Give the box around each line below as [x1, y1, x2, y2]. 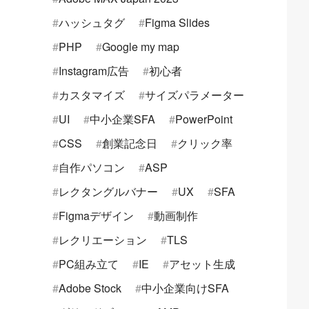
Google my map [102, 39, 179, 55]
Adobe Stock [59, 280, 121, 297]
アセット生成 [169, 256, 235, 272]
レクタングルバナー [59, 183, 158, 200]
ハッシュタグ [59, 14, 125, 31]
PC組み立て [59, 256, 119, 272]
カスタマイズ [59, 87, 125, 103]
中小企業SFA [90, 111, 155, 128]
